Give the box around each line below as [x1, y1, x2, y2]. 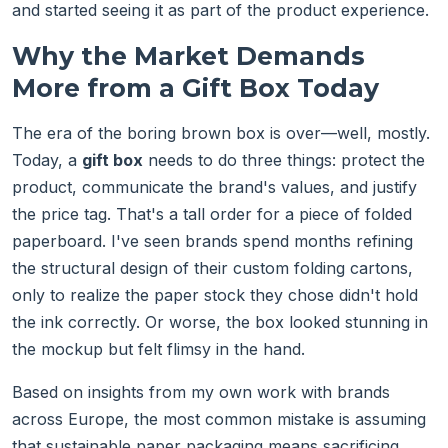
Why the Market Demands [12, 41, 365, 72]
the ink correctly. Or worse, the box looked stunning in [12, 312, 428, 333]
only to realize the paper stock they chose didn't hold [12, 285, 418, 306]
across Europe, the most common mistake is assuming [12, 409, 426, 430]
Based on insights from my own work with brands [12, 382, 390, 403]
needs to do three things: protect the [143, 150, 425, 171]
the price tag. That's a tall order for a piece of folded [12, 204, 412, 225]
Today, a [12, 150, 82, 171]
